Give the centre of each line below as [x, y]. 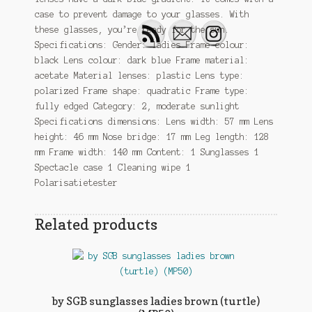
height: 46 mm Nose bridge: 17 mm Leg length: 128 [151, 136]
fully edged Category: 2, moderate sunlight [137, 106]
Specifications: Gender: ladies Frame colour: [142, 45]
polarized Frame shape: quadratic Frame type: [142, 91]
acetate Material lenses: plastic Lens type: [139, 75]
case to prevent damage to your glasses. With [142, 14]
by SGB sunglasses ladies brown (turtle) [156, 301]
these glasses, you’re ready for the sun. [132, 29]
